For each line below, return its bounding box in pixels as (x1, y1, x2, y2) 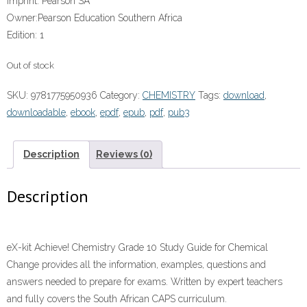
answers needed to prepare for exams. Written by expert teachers (7, 276, 282, 288)
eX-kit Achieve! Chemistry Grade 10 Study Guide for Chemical (7, 242, 268, 254)
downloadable (7, 107, 66, 119)
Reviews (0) (96, 149, 152, 160)
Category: (100, 90, 143, 101)
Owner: (7, 12, 38, 24)
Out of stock (7, 60, 54, 71)
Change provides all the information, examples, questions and (7, 259, 266, 271)
